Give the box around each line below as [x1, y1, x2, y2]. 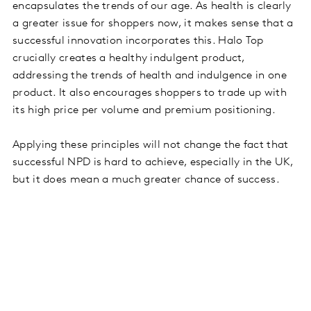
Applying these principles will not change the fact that [12, 139, 289, 151]
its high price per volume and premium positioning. [12, 104, 276, 116]
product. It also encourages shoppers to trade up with [12, 87, 287, 99]
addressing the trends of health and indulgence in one [12, 69, 287, 81]
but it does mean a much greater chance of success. [12, 174, 280, 185]
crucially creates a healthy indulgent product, [12, 52, 245, 64]
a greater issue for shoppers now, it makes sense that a [12, 17, 294, 29]
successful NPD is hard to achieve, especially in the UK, [12, 156, 294, 168]
